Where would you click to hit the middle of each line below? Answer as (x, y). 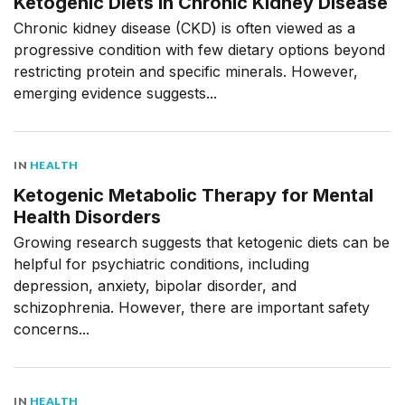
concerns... (52, 330)
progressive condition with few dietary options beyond (199, 50)
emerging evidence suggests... (115, 94)
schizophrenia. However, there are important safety (192, 308)
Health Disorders (87, 217)
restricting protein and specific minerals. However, (186, 72)
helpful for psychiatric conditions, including (161, 264)
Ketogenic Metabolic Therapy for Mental (193, 196)
